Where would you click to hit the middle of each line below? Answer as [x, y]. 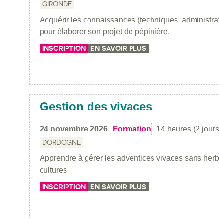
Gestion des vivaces [96, 106]
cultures [53, 170]
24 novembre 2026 [74, 129]
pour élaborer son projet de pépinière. [105, 31]
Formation [132, 129]
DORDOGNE [61, 142]
